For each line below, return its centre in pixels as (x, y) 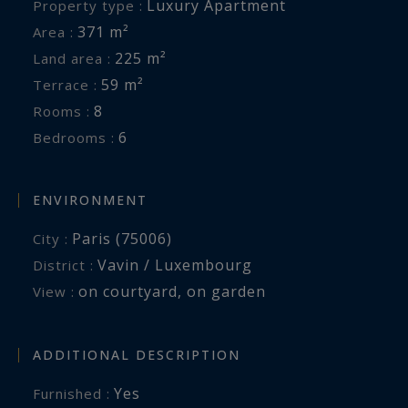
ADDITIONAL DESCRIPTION (137, 354)
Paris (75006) (122, 239)
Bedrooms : (79, 137)
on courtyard (128, 292)
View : (58, 292)
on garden (226, 292)
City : (55, 239)
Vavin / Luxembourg (175, 265)
